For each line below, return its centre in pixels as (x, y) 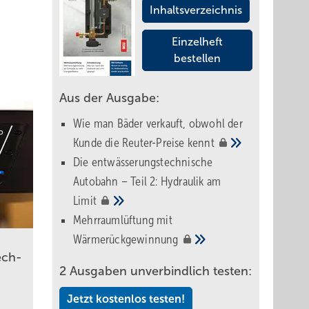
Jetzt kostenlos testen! (126, 299)
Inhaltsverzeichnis (196, 10)
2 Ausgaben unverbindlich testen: (156, 271)
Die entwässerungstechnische (143, 162)
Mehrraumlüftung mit (123, 220)
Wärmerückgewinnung (127, 239)
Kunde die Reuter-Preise (130, 143)
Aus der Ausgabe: (109, 98)
